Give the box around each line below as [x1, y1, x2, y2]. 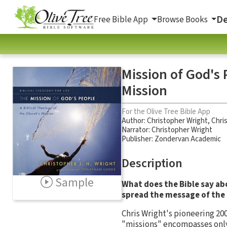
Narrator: [122, 124, 152, 135]
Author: [122, 115, 147, 126]
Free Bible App [94, 13, 149, 26]
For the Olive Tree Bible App [122, 106, 210, 117]
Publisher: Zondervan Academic [122, 133, 221, 144]
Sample [55, 173, 94, 192]
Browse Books [157, 13, 209, 26]
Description [122, 154, 182, 172]
